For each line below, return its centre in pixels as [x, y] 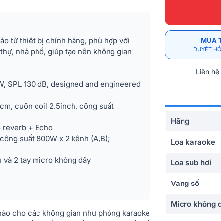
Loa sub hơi [191, 163]
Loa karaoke [193, 142]
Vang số [185, 183]
